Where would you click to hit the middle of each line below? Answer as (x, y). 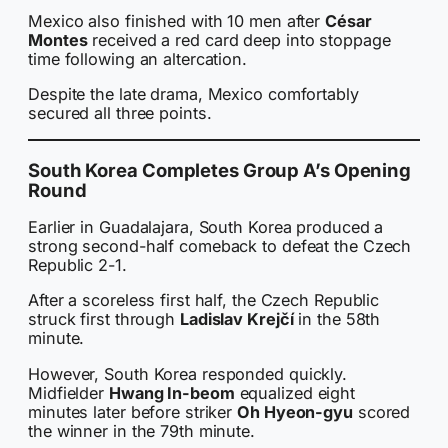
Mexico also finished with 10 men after (177, 20)
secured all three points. (120, 113)
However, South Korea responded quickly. (188, 373)
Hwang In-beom (171, 392)
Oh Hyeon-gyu (295, 411)
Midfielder (68, 392)
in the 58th (337, 319)
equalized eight (295, 392)
